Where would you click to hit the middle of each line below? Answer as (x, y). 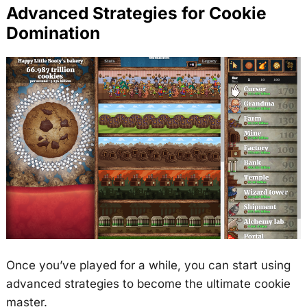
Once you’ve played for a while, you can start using (148, 265)
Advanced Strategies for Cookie (136, 13)
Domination (53, 33)
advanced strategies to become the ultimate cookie (148, 283)
